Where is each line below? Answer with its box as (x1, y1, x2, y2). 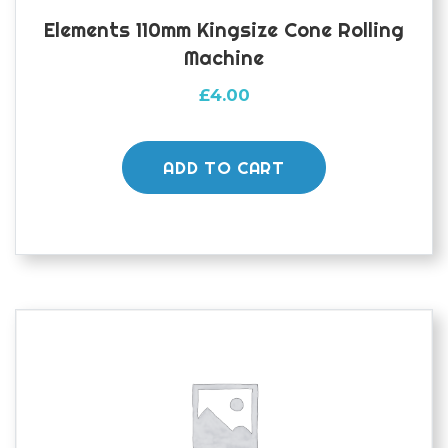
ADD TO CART (163, 156, 285, 178)
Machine (184, 44, 264, 70)
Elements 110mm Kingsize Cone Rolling (44, 16, 404, 42)
